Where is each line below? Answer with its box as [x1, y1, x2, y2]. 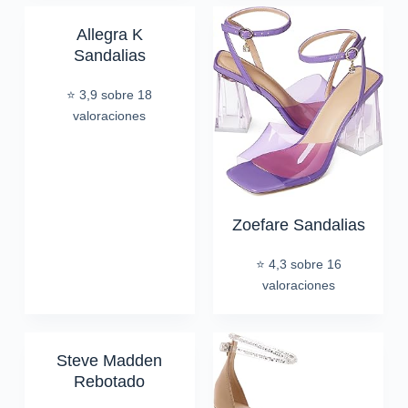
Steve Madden [56, 352, 163, 371]
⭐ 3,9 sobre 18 [66, 87, 153, 103]
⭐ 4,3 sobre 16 [255, 257, 342, 272]
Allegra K [76, 25, 143, 45]
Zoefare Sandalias [231, 216, 365, 235]
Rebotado [74, 372, 146, 392]
